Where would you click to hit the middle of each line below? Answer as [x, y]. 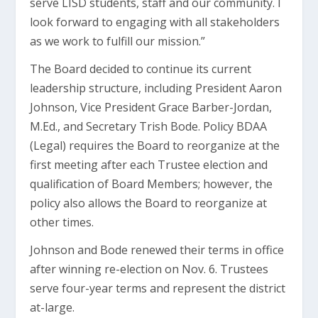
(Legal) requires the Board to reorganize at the [155, 146]
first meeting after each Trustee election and [149, 165]
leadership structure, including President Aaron [156, 88]
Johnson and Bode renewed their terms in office [157, 250]
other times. [62, 223]
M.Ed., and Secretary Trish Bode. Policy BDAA [149, 127]
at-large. [53, 308]
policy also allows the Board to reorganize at [149, 203]
